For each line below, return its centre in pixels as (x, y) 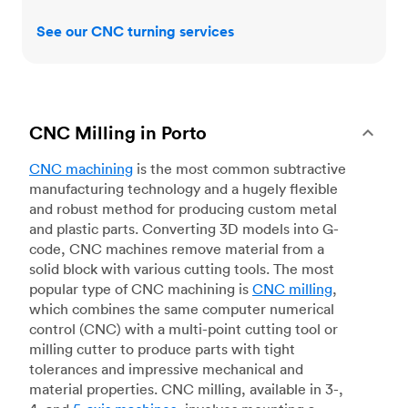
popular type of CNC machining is (141, 289)
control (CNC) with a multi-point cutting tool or (184, 329)
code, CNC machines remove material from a (177, 249)
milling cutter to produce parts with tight (162, 349)
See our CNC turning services (135, 32)
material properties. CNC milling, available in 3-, (186, 389)
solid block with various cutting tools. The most (182, 269)
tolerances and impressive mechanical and (166, 369)
